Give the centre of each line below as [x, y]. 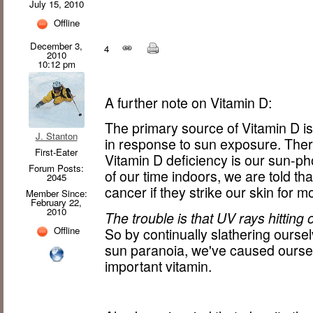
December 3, [56, 45]
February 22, [56, 202]
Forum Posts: [56, 168]
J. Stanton [56, 136]
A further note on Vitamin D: [189, 103]
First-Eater [56, 152]
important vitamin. [159, 266]
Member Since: [56, 193]
